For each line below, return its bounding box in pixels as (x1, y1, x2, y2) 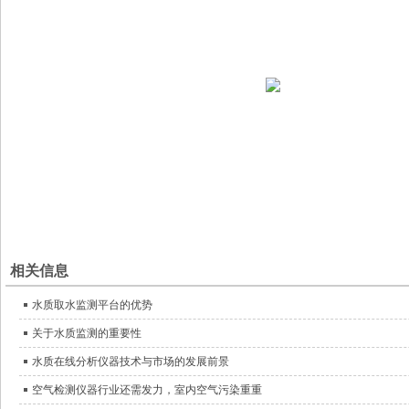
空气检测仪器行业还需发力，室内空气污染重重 (32, 383, 262, 396)
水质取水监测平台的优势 (32, 298, 152, 311)
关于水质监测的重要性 (32, 326, 142, 340)
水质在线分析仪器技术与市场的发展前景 (32, 354, 229, 368)
